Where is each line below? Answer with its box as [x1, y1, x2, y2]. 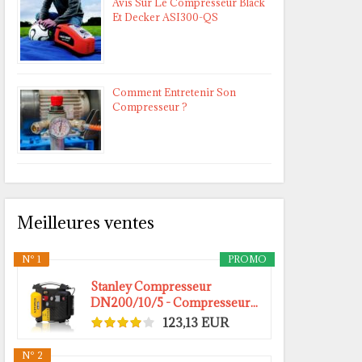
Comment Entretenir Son [112, 86, 236, 99]
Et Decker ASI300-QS [112, 11, 218, 24]
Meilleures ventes [17, 212, 154, 234]
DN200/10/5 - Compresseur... [90, 295, 258, 311]
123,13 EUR [162, 314, 229, 330]
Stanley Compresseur [90, 279, 212, 295]
